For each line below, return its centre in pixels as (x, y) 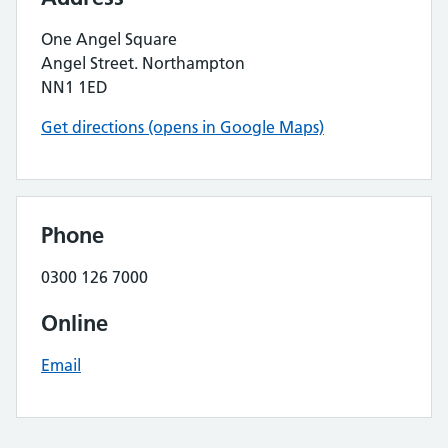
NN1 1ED (74, 87)
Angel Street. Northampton (143, 63)
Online (74, 323)
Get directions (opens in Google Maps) (182, 127)
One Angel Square (109, 39)
